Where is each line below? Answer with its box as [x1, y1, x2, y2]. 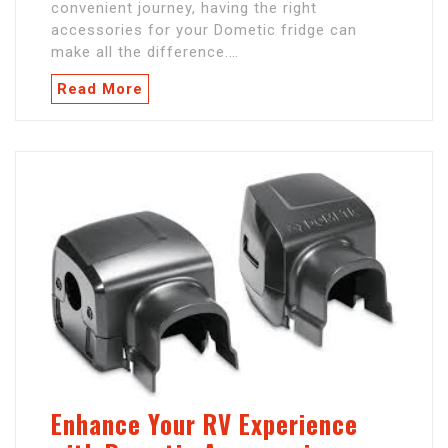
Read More [57, 80, 143, 99]
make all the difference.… [51, 43, 239, 62]
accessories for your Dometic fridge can [51, 21, 357, 40]
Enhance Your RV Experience [51, 405, 358, 443]
